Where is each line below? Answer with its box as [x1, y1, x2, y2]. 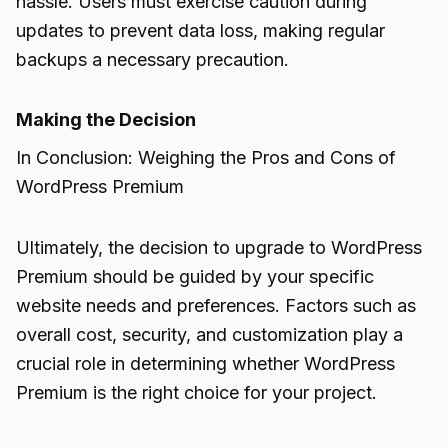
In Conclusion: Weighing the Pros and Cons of [16, 147, 396, 168]
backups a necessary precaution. [16, 49, 289, 70]
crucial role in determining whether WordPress [16, 353, 395, 374]
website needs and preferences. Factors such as [16, 295, 416, 316]
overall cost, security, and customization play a [16, 324, 403, 345]
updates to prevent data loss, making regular [16, 20, 385, 41]
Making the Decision [16, 109, 196, 130]
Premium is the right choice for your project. [16, 382, 377, 403]
